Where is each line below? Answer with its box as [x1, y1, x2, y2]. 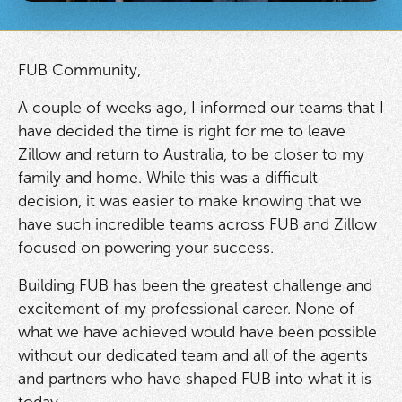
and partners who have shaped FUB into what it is [17, 368, 371, 389]
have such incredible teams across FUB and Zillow [17, 214, 377, 234]
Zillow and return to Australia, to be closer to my [17, 144, 364, 164]
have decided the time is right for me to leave [17, 120, 345, 141]
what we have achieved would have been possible [17, 321, 377, 342]
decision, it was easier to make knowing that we [17, 190, 362, 211]
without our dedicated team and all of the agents [17, 345, 368, 365]
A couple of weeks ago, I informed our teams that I [17, 97, 384, 118]
